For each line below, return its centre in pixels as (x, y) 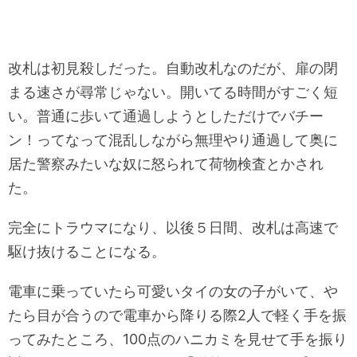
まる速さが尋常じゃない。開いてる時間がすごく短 (173, 92)
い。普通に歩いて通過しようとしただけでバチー (166, 116)
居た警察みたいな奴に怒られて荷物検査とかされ (166, 164)
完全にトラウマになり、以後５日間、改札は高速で (173, 228)
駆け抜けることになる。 (87, 252)
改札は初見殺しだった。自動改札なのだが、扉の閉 (173, 69)
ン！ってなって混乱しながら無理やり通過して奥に (173, 140)
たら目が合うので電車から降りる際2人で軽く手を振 (177, 316)
